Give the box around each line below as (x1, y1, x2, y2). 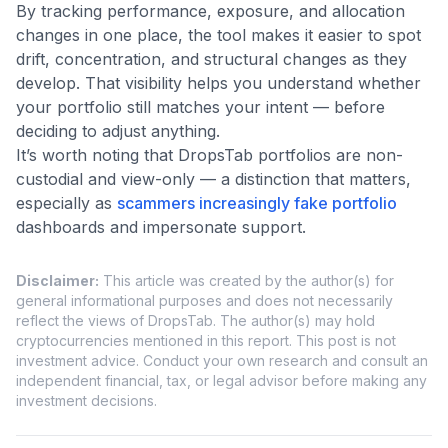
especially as (16, 192, 117, 213)
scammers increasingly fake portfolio (117, 192, 397, 213)
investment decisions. (16, 391, 157, 409)
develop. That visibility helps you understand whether (16, 72, 421, 93)
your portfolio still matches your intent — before (16, 96, 385, 117)
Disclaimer (16, 271, 95, 289)
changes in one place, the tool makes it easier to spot (16, 24, 421, 45)
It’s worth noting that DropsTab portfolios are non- (16, 144, 403, 165)
